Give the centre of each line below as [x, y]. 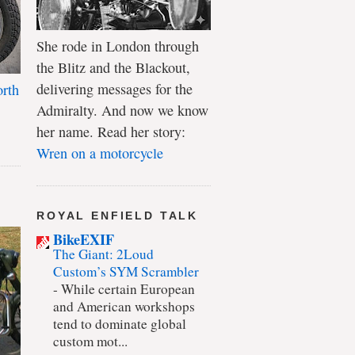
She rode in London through [118, 46]
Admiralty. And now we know [122, 111]
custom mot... [90, 342]
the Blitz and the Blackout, [113, 68]
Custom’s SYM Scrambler [126, 272]
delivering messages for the [115, 89]
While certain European [128, 289]
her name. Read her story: [111, 132]
